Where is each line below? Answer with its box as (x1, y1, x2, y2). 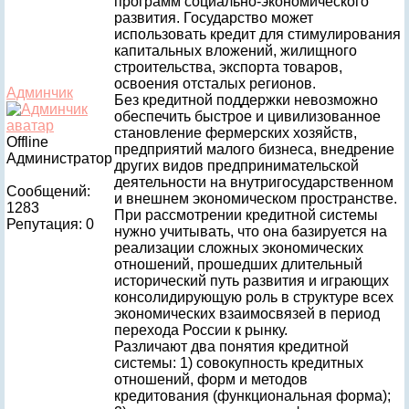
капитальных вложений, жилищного (114, 43, 357, 58)
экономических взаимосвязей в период (114, 306, 380, 321)
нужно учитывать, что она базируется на (114, 224, 387, 239)
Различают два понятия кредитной (114, 339, 349, 354)
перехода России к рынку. (114, 322, 288, 338)
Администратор (6, 151, 112, 166)
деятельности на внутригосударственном (114, 174, 393, 190)
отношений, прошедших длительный (114, 257, 362, 272)
